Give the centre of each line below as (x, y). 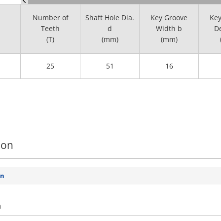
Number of (50, 18)
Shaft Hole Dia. (110, 18)
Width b (169, 28)
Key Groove (169, 18)
